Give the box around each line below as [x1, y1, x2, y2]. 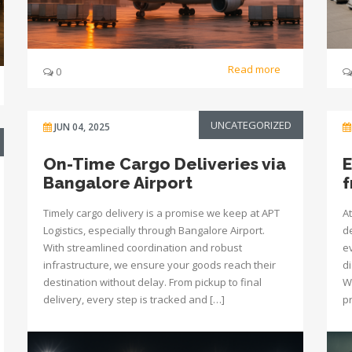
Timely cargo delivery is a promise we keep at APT [43, 206, 280, 220]
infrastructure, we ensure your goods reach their [43, 258, 276, 272]
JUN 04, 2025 [54, 120, 110, 134]
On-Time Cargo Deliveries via [43, 154, 286, 174]
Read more [228, 61, 283, 76]
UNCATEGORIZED [211, 118, 291, 132]
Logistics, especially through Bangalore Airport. [43, 223, 265, 237]
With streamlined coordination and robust [43, 240, 242, 255]
